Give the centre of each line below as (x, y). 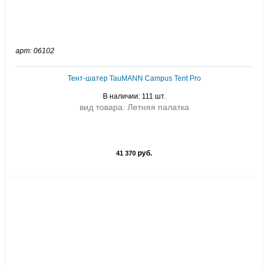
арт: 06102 (35, 51)
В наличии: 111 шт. (134, 96)
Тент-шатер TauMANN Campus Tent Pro (134, 78)
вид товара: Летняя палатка (134, 107)
